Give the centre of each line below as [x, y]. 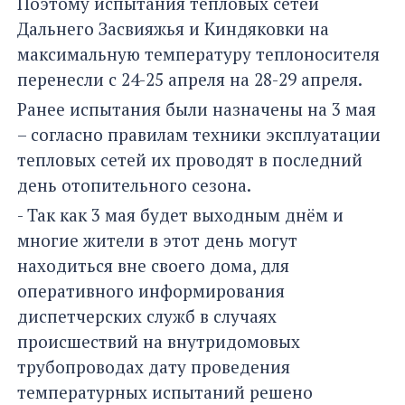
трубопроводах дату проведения [154, 367]
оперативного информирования [151, 291]
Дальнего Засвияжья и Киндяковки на [173, 29]
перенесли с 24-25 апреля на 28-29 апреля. [190, 80]
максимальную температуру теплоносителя [198, 54]
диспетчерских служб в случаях [147, 316]
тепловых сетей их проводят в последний [190, 160]
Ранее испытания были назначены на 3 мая [197, 109]
